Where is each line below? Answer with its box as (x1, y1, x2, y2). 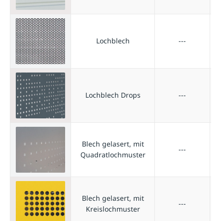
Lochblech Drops (85, 90, 141, 100)
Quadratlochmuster (80, 149, 146, 159)
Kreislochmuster (85, 204, 140, 214)
